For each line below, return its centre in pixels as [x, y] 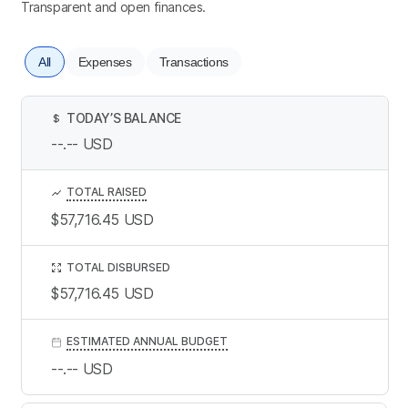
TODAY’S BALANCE [124, 117]
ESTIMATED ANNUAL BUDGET [147, 341]
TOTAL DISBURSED [118, 267]
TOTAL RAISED [107, 191]
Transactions [194, 61]
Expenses [105, 61]
